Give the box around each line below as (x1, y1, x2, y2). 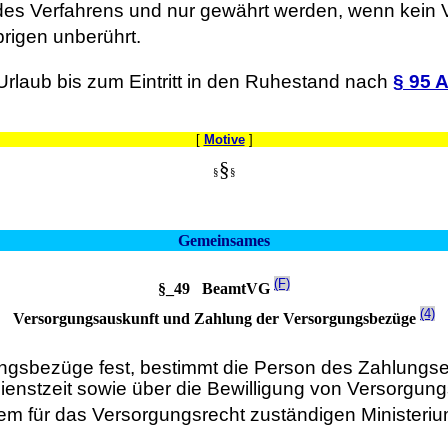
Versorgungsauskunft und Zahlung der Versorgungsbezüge (13, 309, 420, 327)
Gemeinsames (178, 231, 270, 249)
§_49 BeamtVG (158, 280, 274, 298)
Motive (203, 131, 245, 147)
